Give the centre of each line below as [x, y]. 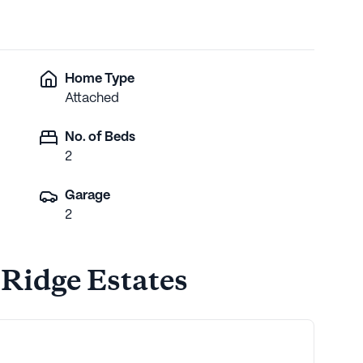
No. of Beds [100, 137]
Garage [88, 195]
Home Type [100, 79]
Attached [92, 98]
